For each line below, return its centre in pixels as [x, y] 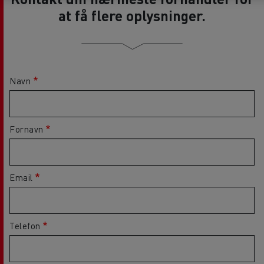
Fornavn [27, 129]
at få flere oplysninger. [132, 16]
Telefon [25, 226]
